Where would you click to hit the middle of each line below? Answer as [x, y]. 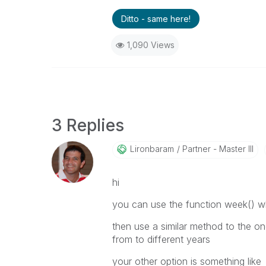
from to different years [161, 239]
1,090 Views [151, 45]
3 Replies [88, 125]
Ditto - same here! [156, 19]
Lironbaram [152, 149]
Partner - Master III [216, 149]
